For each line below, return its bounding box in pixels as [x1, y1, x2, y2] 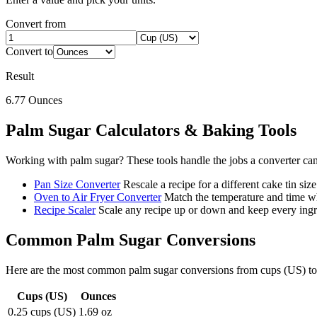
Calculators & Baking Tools [91, 121, 296, 140]
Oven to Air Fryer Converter [34, 191, 161, 204]
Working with [6, 154, 70, 167]
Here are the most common [6, 264, 129, 277]
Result [6, 70, 34, 83]
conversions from [178, 264, 258, 277]
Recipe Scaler [34, 204, 96, 217]
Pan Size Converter [34, 178, 120, 191]
